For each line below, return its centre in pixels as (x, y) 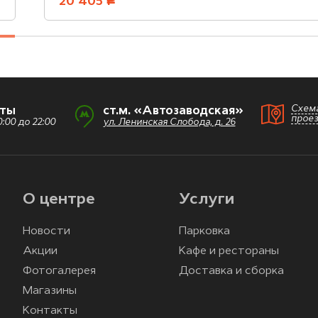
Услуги (207, 200)
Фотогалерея (59, 272)
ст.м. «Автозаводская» (173, 111)
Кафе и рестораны (229, 252)
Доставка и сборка (231, 272)
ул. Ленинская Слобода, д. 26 (169, 123)
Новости (46, 232)
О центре (59, 200)
